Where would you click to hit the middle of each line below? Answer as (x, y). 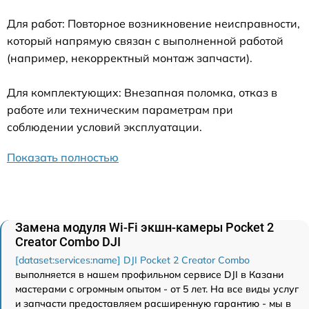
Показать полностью (63, 157)
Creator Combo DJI (68, 242)
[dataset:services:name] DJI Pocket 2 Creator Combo (132, 260)
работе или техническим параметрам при (120, 110)
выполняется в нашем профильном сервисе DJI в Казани (149, 275)
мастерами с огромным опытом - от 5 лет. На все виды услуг (157, 289)
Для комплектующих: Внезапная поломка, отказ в (142, 92)
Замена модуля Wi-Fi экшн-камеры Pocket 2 (144, 227)
